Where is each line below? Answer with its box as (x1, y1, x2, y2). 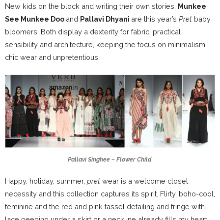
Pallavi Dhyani (80, 15, 131, 24)
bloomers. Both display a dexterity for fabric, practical (5, 27, 181, 36)
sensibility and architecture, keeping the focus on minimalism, (5, 40, 207, 49)
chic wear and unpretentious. (5, 53, 100, 62)
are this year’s (131, 15, 179, 24)
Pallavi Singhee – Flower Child (67, 156, 153, 164)
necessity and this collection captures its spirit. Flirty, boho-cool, (5, 190, 215, 198)
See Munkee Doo (5, 15, 66, 24)
